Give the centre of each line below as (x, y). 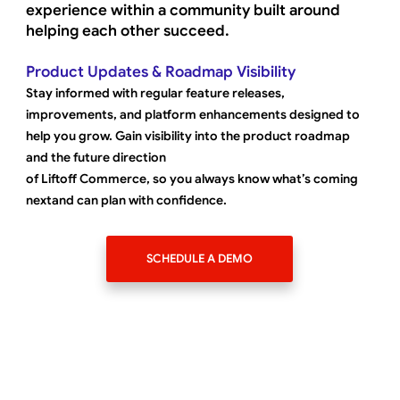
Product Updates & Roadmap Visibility (161, 71)
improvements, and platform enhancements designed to (193, 114)
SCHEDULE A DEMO (199, 258)
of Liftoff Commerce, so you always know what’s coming (192, 178)
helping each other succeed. (128, 30)
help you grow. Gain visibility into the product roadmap (188, 135)
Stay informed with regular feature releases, (156, 92)
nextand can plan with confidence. (127, 200)
